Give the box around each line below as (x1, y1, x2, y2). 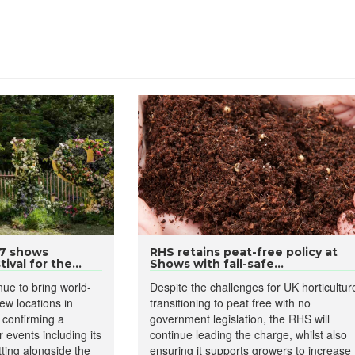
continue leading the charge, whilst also (149, 326, 347, 342)
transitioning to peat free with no (149, 295, 311, 311)
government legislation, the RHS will (149, 311, 330, 326)
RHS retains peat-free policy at (149, 245, 338, 259)
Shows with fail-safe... (149, 257, 284, 271)
